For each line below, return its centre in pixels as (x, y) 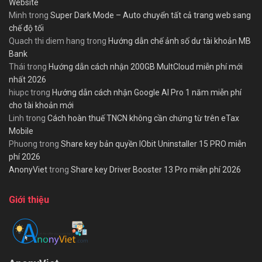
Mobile (21, 131)
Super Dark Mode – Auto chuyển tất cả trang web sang (151, 15)
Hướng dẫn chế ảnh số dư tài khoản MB (180, 41)
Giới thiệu (29, 200)
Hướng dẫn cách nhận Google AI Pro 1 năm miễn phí (147, 93)
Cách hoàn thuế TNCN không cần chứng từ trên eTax (143, 118)
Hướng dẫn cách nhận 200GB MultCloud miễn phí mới (146, 67)
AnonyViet (28, 170)
